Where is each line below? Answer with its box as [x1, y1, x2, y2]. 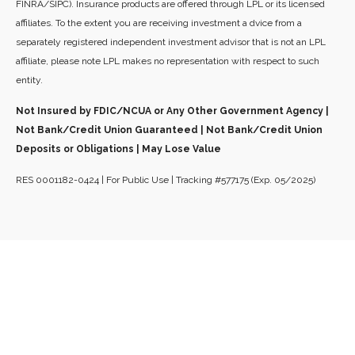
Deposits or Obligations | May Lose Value [16, 143, 221, 155]
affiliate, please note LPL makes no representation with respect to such [16, 55, 319, 67]
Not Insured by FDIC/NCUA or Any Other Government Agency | [16, 105, 329, 117]
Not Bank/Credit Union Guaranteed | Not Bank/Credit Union [16, 124, 323, 136]
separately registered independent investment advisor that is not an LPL [16, 36, 326, 48]
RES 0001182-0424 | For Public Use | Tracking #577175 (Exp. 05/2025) [16, 174, 315, 186]
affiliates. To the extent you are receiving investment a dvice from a [16, 17, 302, 29]
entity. [16, 74, 43, 86]
